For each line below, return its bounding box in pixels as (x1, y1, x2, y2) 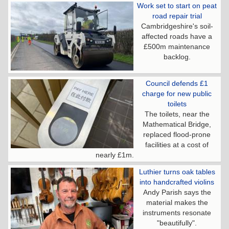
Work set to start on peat (137, 2, 217, 10)
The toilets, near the (144, 110, 210, 119)
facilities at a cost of (145, 141, 209, 149)
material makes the (146, 198, 208, 207)
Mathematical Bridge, (143, 120, 211, 129)
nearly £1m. (95, 151, 134, 159)
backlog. (163, 53, 191, 61)
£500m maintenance (144, 42, 210, 51)
